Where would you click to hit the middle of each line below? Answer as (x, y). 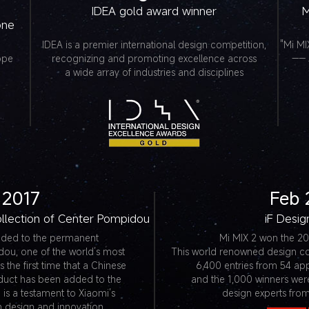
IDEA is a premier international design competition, (154, 44)
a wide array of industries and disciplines (154, 72)
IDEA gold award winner (154, 11)
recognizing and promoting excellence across (154, 58)
